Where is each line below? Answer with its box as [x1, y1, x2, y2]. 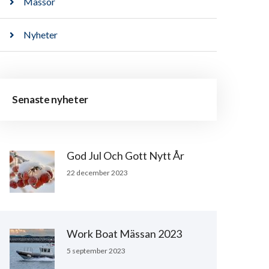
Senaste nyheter [12, 93, 88, 106]
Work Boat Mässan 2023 [67, 227, 182, 241]
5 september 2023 [67, 246, 125, 256]
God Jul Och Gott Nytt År [67, 149, 184, 163]
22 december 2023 [67, 168, 128, 178]
